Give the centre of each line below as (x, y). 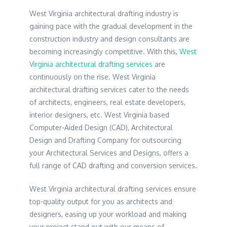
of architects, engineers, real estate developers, (108, 102)
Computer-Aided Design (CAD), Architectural (101, 128)
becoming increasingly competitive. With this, (105, 52)
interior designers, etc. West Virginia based (100, 115)
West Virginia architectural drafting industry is (104, 14)
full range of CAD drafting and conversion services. (113, 166)
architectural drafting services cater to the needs (109, 90)
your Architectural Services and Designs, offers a (109, 153)
